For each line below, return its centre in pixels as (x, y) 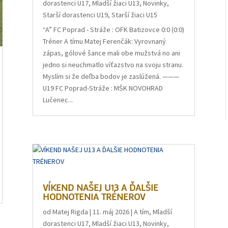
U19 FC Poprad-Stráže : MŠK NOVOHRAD (103, 88)
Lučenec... (58, 100)
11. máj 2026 (111, 211)
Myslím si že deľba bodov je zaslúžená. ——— (111, 77)
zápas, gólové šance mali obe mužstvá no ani (112, 53)
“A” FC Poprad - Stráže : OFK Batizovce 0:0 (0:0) (114, 30)
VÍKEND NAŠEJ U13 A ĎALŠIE (101, 187)
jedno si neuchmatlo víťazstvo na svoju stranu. (113, 65)
